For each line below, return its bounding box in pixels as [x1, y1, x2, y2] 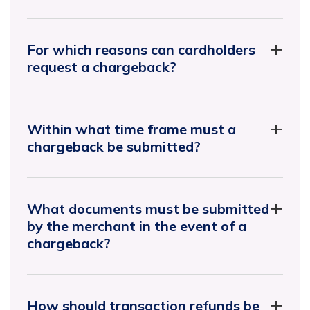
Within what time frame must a [27, 120, 236, 138]
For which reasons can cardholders [27, 40, 255, 58]
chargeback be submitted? [27, 137, 201, 155]
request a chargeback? [27, 57, 176, 75]
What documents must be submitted [27, 199, 269, 217]
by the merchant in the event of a [27, 217, 246, 235]
